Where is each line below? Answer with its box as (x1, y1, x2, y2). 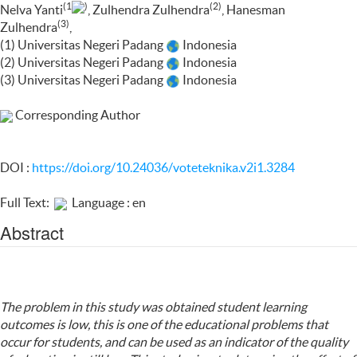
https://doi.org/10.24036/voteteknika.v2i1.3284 (32, 160, 295, 175)
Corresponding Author (13, 108, 140, 122)
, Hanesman (222, 2, 285, 17)
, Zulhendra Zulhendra (88, 2, 210, 17)
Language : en (67, 195, 146, 210)
